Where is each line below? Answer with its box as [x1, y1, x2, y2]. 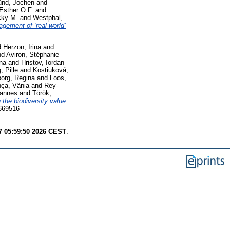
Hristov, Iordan [21, 59, 64, 67]
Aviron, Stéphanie [6, 51, 59, 59]
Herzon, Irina [3, 43, 41, 51]
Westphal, [33, 13, 63, 22]
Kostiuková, [33, 66, 68, 74]
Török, [32, 89, 51, 98]
